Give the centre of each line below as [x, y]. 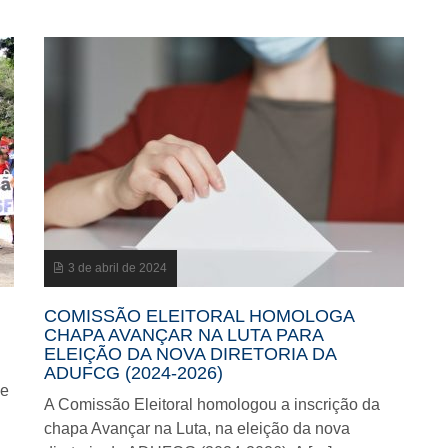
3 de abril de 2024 [117, 268]
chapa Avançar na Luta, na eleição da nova [197, 428]
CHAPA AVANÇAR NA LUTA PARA [183, 335]
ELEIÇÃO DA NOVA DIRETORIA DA [190, 354]
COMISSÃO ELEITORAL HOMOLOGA [199, 316]
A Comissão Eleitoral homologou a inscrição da [212, 404]
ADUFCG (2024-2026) [133, 373]
